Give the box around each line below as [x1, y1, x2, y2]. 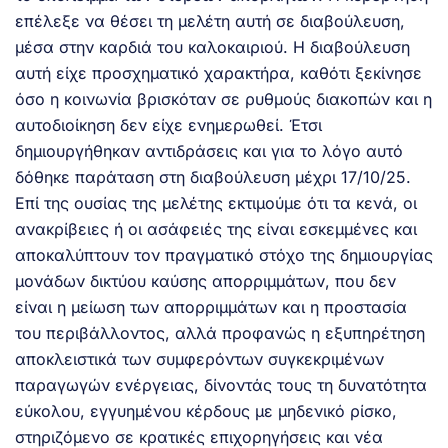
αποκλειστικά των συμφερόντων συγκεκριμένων [15, 348, 384, 369]
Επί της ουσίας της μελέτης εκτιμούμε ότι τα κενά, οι [15, 192, 417, 213]
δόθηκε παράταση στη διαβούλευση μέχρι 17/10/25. [15, 166, 411, 187]
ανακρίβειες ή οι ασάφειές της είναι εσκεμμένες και [15, 218, 417, 239]
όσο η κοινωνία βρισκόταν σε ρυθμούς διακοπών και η [15, 88, 432, 109]
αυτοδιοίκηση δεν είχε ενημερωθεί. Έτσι [15, 114, 322, 135]
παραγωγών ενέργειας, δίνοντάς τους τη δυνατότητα [15, 374, 427, 395]
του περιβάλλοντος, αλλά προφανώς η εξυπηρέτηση [15, 322, 425, 343]
